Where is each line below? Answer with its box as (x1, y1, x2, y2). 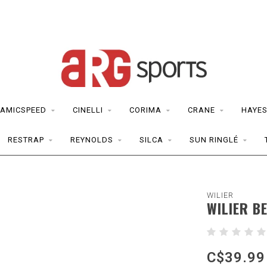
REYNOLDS (70, 135, 113, 144)
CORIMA (129, 105, 162, 114)
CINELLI (73, 105, 103, 114)
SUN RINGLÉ (190, 135, 238, 144)
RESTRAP (8, 135, 44, 144)
